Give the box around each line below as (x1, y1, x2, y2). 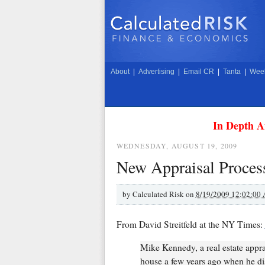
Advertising (138, 67, 174, 76)
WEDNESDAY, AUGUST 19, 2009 (116, 141, 238, 150)
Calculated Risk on (132, 188, 196, 199)
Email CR (183, 67, 214, 76)
